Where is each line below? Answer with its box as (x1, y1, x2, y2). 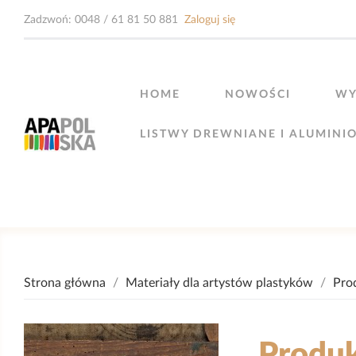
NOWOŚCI (225, 89, 292, 100)
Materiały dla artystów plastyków (126, 277, 313, 289)
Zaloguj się (184, 14, 235, 25)
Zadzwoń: (24, 14, 75, 25)
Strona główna (24, 277, 106, 289)
